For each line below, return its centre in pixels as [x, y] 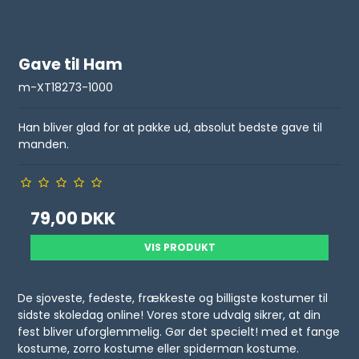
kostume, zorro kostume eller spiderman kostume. [159, 349]
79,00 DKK [73, 219]
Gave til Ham [71, 64]
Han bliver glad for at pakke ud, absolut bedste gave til [171, 128]
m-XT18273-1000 [66, 88]
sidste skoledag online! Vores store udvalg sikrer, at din [169, 315]
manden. [44, 145]
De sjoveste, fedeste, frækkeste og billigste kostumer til [173, 298]
